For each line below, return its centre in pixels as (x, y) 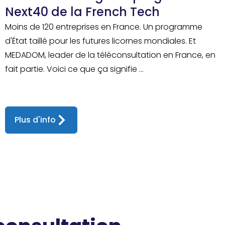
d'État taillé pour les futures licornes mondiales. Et (100, 41)
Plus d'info (35, 120)
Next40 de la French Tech (82, 12)
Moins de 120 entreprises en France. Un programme (103, 27)
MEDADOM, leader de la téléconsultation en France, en (110, 55)
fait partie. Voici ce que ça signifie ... (74, 69)
